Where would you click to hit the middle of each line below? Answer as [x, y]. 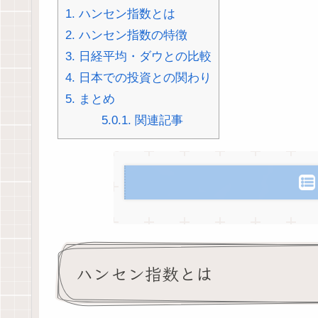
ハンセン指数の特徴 [131, 35]
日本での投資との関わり [143, 78]
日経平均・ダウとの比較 [143, 57]
